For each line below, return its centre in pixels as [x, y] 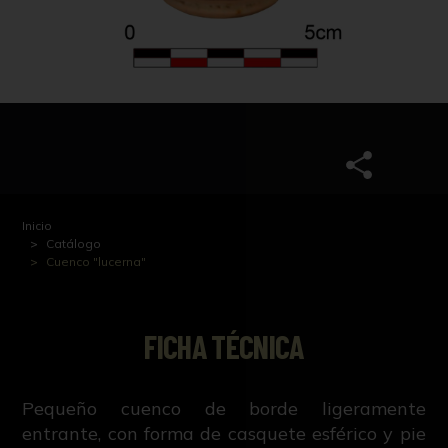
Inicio [37, 225]
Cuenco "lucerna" [96, 261]
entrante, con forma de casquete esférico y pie [224, 433]
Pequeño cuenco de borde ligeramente [224, 408]
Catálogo [74, 243]
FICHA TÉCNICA [224, 345]
